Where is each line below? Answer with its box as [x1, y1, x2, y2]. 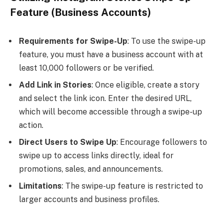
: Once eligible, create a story [92, 80, 200, 90]
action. [19, 120, 43, 130]
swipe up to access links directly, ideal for [19, 151, 174, 161]
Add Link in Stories [19, 80, 92, 90]
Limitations [19, 181, 62, 191]
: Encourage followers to [116, 137, 207, 147]
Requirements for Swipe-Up [19, 36, 127, 46]
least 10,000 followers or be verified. [19, 63, 154, 73]
